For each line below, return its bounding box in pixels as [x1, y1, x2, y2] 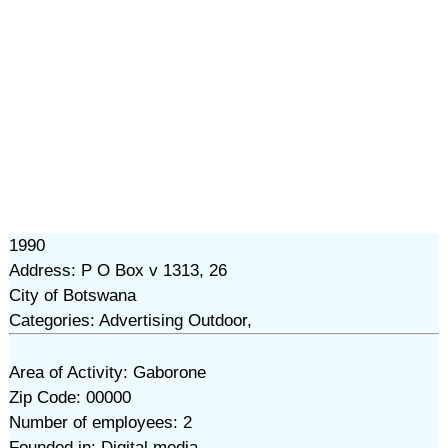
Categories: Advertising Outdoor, [8, 311, 252, 330]
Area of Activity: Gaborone [8, 363, 206, 382]
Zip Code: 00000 [8, 388, 131, 407]
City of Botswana [8, 286, 136, 305]
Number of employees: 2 [8, 413, 192, 432]
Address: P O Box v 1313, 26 [8, 261, 227, 280]
